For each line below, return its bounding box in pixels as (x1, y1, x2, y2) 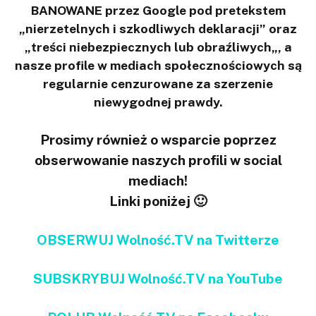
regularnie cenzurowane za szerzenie (43, 75, 273, 91)
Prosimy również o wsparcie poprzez (39, 132, 276, 148)
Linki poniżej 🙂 (109, 193, 207, 209)
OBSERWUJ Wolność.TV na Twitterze (37, 232, 279, 248)
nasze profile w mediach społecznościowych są (14, 57, 302, 73)
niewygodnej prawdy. (93, 94, 223, 109)
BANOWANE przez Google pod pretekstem (30, 2, 286, 18)
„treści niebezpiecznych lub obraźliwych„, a (24, 39, 292, 54)
